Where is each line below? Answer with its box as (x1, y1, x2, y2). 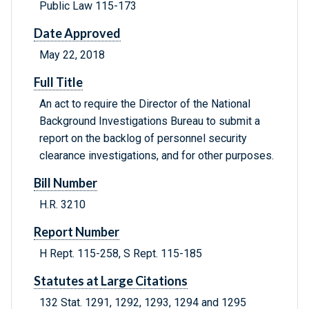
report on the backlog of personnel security (39, 132, 247, 146)
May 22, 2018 (39, 48, 105, 62)
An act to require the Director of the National (39, 97, 250, 111)
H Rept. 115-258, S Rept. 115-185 (39, 247, 202, 261)
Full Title (34, 74, 83, 90)
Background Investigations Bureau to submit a (39, 114, 260, 128)
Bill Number (34, 175, 97, 191)
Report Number (34, 224, 119, 240)
